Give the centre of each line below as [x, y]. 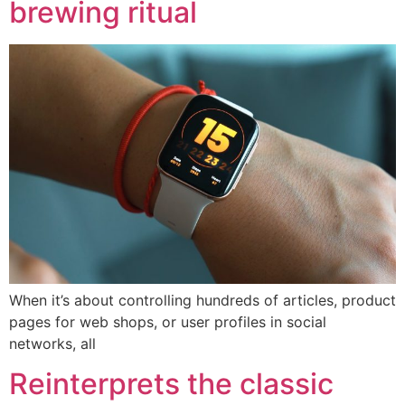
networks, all [52, 343]
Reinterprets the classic [171, 384]
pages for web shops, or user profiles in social [168, 321]
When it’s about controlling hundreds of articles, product [202, 300]
